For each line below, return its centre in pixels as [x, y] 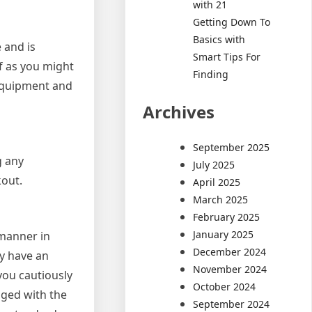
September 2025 [232, 147]
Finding [211, 74]
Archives [179, 111]
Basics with [219, 39]
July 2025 [214, 164]
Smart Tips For [227, 56]
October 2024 [225, 286]
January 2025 [224, 234]
